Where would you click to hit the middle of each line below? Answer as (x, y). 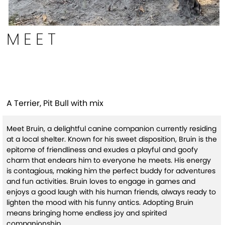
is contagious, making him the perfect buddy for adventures (111, 171)
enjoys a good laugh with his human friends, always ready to (111, 192)
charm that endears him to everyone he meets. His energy (109, 160)
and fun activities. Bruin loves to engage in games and (101, 181)
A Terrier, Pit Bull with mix (55, 103)
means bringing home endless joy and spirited (87, 213)
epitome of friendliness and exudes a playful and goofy (102, 150)
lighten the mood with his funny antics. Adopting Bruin (100, 202)
